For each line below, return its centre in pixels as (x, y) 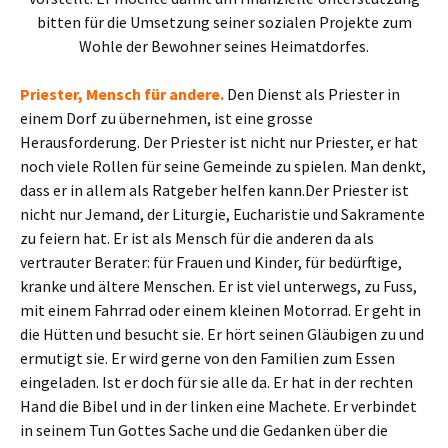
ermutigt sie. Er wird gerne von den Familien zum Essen (207, 357)
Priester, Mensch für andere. (123, 93)
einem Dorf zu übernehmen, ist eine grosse (166, 117)
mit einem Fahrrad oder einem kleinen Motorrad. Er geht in (220, 309)
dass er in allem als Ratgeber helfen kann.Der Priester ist (214, 189)
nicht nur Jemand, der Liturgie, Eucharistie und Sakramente (222, 213)
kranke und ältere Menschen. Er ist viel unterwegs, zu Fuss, (218, 285)
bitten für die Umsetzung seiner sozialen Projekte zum (224, 21)
